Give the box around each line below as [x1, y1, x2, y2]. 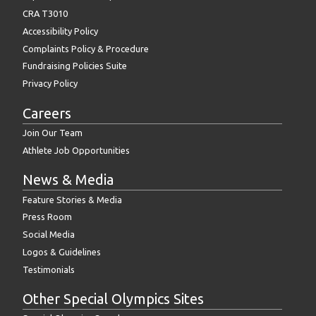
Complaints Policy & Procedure [23, 43, 149, 54]
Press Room [23, 212, 72, 222]
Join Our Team [23, 127, 83, 138]
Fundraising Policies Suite [23, 61, 127, 71]
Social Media [23, 229, 75, 240]
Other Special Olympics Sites [23, 291, 204, 308]
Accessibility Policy [23, 25, 98, 36]
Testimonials [23, 264, 75, 274]
